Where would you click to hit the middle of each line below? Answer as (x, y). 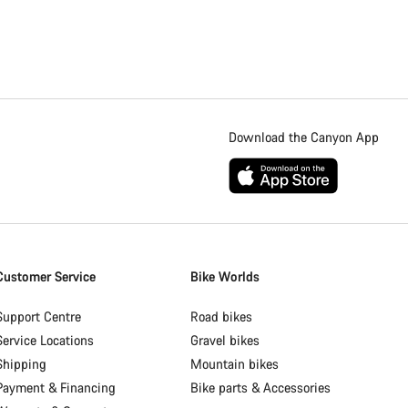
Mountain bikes (235, 364)
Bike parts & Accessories (261, 388)
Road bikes (222, 316)
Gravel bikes (225, 340)
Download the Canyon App (304, 137)
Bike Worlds (225, 276)
